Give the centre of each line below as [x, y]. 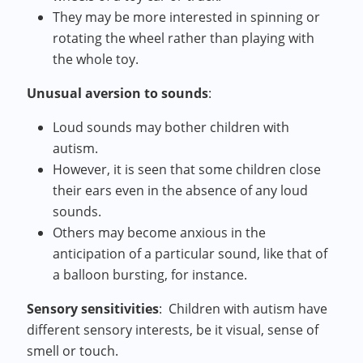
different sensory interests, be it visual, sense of [173, 330]
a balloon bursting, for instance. [152, 275]
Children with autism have [248, 309]
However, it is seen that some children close [187, 169]
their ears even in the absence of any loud [181, 190]
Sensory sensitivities [93, 309]
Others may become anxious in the [160, 233]
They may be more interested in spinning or [187, 17]
